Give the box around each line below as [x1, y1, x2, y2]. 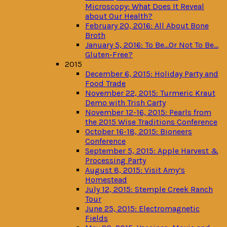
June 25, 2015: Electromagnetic [85, 204, 200, 213]
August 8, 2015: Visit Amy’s [85, 165, 185, 175]
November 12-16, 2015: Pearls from [85, 107, 211, 117]
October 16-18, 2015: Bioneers [85, 127, 192, 136]
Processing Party [85, 156, 146, 165]
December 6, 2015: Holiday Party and [85, 69, 218, 79]
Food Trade [85, 79, 126, 88]
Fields [85, 213, 108, 223]
